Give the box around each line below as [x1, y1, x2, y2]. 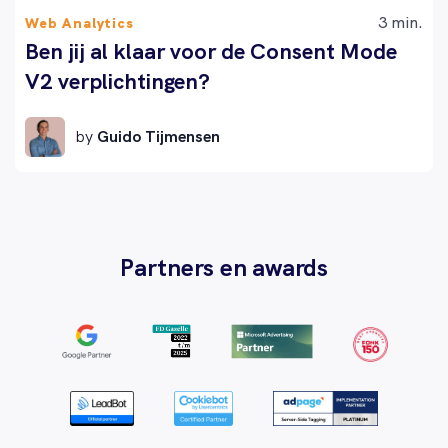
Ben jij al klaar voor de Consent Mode [25, 36, 397, 66]
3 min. [378, 11, 423, 33]
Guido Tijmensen [97, 125, 220, 147]
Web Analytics [25, 13, 135, 32]
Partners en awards [120, 251, 328, 283]
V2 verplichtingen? [25, 66, 210, 96]
